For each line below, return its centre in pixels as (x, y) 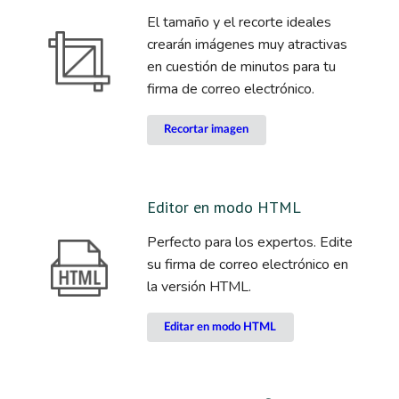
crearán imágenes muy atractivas (247, 45)
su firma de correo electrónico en (247, 264)
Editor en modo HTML (224, 207)
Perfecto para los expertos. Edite (249, 242)
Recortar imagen (206, 130)
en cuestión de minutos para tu (241, 67)
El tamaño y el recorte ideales (239, 23)
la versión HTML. (199, 286)
